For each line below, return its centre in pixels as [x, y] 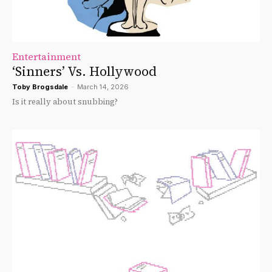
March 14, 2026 [103, 87]
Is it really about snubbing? [65, 101]
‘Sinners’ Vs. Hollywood [84, 71]
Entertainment [46, 56]
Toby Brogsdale [40, 87]
